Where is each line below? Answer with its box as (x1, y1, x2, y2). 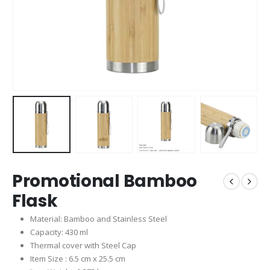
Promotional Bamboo (12, 169, 197, 193)
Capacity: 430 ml (30, 227, 88, 238)
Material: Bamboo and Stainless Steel (30, 213, 167, 225)
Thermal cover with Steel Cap (30, 240, 136, 251)
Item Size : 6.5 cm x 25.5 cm (30, 253, 125, 265)
